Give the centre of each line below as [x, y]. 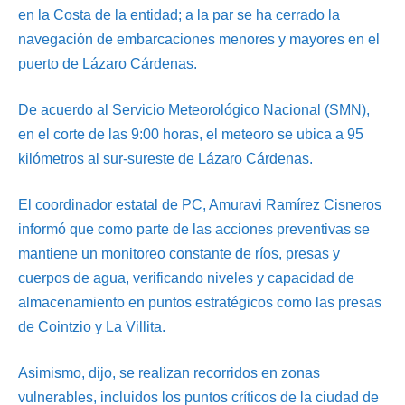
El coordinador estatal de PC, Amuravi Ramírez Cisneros [200, 205]
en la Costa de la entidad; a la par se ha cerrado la [179, 15]
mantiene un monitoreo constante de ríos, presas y [179, 254]
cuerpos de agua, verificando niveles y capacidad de [186, 278]
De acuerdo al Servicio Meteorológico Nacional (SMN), [194, 110]
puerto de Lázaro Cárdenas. [108, 64]
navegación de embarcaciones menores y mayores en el [199, 40]
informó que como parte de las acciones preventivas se [194, 230]
